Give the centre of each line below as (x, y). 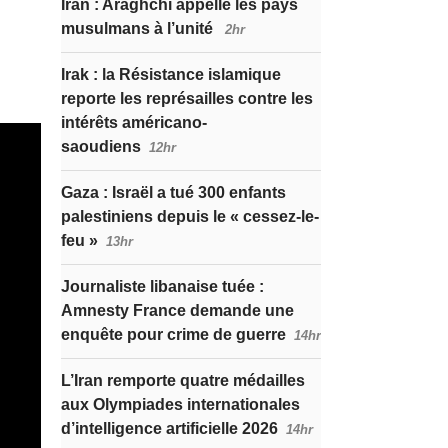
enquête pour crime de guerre (173, 334)
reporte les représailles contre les (187, 98)
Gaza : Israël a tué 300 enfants (173, 192)
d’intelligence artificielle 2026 (169, 428)
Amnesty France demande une (177, 310)
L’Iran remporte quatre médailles (183, 380)
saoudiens (101, 146)
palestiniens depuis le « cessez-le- (190, 216)
